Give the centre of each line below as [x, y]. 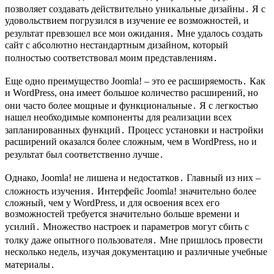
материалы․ [30, 265]
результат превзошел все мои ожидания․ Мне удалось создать [134, 34]
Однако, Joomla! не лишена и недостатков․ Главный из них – [133, 178]
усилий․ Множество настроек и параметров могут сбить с [127, 227]
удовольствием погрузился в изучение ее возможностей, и [127, 21]
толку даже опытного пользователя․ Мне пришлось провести [134, 240]
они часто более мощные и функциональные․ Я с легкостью [131, 106]
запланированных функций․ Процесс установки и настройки [134, 130]
